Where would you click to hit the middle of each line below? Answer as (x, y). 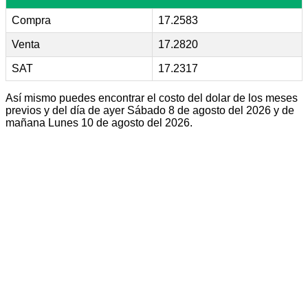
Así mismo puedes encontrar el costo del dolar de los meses (152, 98)
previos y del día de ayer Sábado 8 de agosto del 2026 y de (150, 110)
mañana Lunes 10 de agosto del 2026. (99, 122)
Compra (31, 20)
